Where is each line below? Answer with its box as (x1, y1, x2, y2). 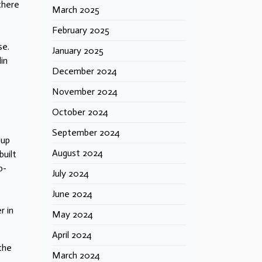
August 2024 (52, 147, 103, 158)
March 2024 (52, 250, 100, 261)
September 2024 (52, 127, 120, 138)
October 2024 (52, 106, 108, 118)
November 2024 (52, 86, 118, 97)
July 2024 (52, 168, 89, 179)
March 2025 (52, 4, 99, 15)
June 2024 (52, 188, 92, 199)
